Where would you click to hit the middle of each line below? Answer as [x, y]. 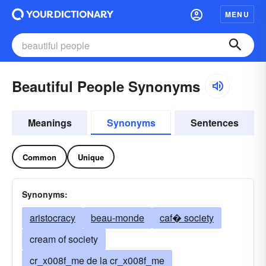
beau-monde [118, 218]
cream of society [64, 239]
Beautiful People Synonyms [106, 86]
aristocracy [53, 218]
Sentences [214, 123]
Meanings [50, 123]
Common [39, 157]
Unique [91, 157]
